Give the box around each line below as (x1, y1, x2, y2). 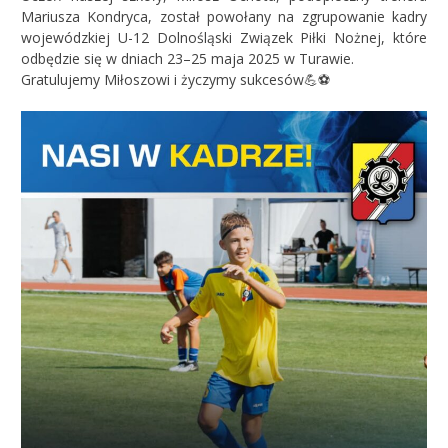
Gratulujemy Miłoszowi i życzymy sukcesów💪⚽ (21, 70, 330, 90)
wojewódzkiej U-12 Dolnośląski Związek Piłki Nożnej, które (21, 28, 427, 48)
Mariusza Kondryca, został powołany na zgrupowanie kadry (21, 7, 427, 27)
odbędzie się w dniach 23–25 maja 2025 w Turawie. (21, 49, 354, 69)
